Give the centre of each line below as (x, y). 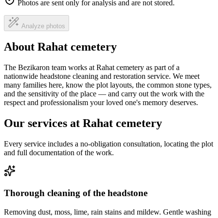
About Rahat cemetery (60, 47)
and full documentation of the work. (59, 153)
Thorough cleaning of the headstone (76, 193)
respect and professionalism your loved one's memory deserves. (101, 103)
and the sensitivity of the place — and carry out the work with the (104, 94)
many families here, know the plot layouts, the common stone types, (108, 85)
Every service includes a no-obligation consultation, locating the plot (109, 144)
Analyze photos (43, 26)
